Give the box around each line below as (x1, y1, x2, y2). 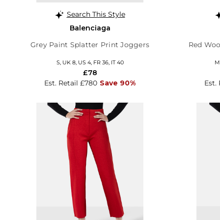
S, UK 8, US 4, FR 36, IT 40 (56, 58, 124, 66)
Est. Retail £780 (44, 78, 97, 87)
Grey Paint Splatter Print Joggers (30, 40, 150, 49)
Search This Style (66, 9, 125, 19)
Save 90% (100, 78, 136, 87)
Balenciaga (69, 23, 110, 32)
